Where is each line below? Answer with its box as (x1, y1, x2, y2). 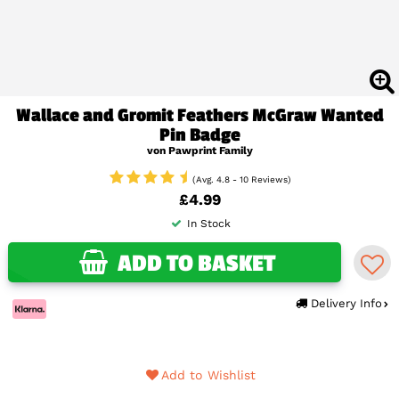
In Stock (183, 217, 231, 231)
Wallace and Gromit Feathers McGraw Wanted (15, 104, 384, 127)
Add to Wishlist (160, 368, 256, 383)
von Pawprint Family (146, 144, 253, 158)
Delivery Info (310, 297, 382, 311)
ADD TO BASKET (118, 250, 276, 278)
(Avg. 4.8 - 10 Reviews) (192, 175, 291, 185)
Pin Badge (159, 124, 240, 147)
